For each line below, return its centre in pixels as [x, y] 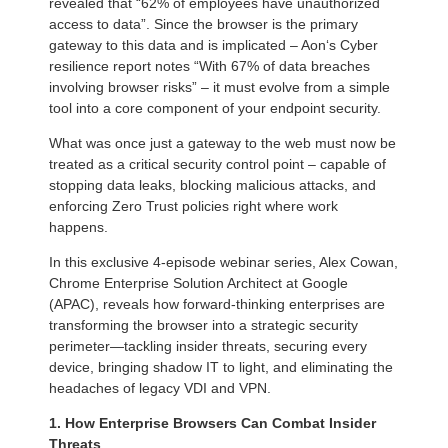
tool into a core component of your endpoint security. [215, 108]
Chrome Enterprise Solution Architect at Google [198, 283]
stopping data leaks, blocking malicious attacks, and [212, 185]
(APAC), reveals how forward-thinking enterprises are [217, 304]
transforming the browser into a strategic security [203, 325]
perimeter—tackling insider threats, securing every [208, 346]
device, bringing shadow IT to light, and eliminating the [221, 367]
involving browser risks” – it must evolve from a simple [219, 87]
